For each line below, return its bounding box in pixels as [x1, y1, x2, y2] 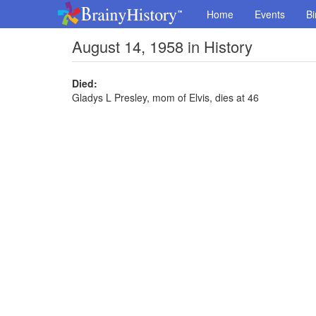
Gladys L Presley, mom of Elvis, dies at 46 [72, 90, 259, 104]
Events [255, 7, 285, 21]
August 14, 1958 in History [72, 35, 253, 57]
